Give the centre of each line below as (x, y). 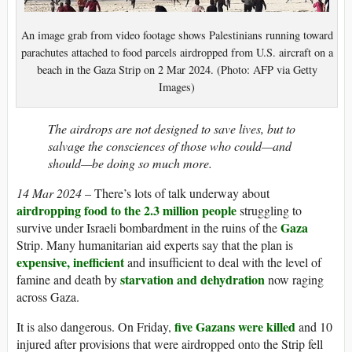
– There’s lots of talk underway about (176, 193)
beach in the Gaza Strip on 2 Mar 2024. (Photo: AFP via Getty (177, 69)
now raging (294, 280)
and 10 (314, 327)
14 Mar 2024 (49, 193)
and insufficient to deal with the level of (223, 262)
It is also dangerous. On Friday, (95, 327)
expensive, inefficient (70, 262)
